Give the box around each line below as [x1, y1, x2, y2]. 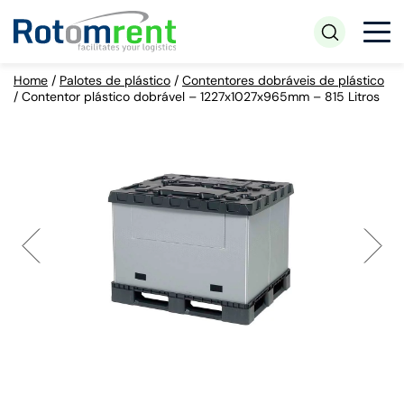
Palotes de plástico [60, 72, 170, 88]
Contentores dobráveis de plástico [182, 72, 384, 88]
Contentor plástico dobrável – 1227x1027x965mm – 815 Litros [22, 88, 380, 105]
